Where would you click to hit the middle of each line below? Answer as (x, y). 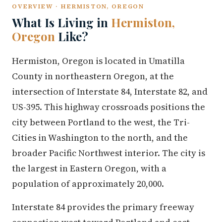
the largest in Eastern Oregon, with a (89, 168)
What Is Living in (61, 22)
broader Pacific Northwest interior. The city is (109, 153)
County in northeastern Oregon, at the (93, 76)
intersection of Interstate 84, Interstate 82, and (110, 91)
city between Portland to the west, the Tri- (101, 122)
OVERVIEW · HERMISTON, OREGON (78, 6)
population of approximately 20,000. (88, 184)
